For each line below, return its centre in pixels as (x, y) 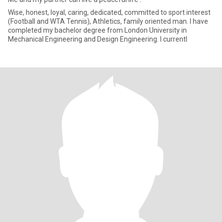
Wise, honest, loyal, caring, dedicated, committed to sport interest (109, 12)
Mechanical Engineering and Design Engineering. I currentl (174, 39)
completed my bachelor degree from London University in (97, 30)
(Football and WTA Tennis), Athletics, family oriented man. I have (99, 21)
